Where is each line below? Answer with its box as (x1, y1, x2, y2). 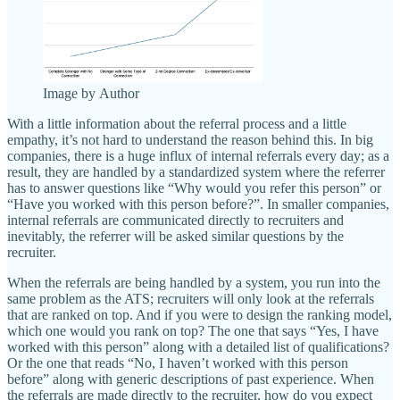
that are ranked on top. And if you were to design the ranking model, (7, 307, 392, 323)
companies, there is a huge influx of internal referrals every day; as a (7, 148, 389, 164)
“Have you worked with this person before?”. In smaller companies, (7, 196, 389, 212)
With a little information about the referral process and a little (7, 116, 346, 132)
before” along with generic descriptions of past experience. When (7, 371, 374, 387)
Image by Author (43, 86, 139, 102)
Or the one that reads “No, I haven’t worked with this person (7, 355, 348, 371)
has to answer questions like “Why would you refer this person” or (7, 180, 381, 196)
